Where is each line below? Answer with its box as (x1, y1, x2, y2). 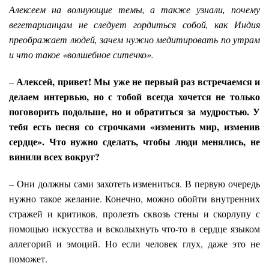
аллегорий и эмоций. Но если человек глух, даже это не (9, 237, 260, 250)
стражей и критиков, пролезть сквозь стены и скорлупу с (9, 207, 260, 220)
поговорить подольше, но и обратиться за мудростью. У (9, 104, 260, 119)
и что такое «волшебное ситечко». (9, 48, 154, 61)
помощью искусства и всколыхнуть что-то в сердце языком (9, 222, 260, 235)
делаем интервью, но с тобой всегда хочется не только (9, 89, 260, 104)
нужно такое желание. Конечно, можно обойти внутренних (9, 192, 260, 205)
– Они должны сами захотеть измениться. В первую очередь (9, 177, 260, 190)
